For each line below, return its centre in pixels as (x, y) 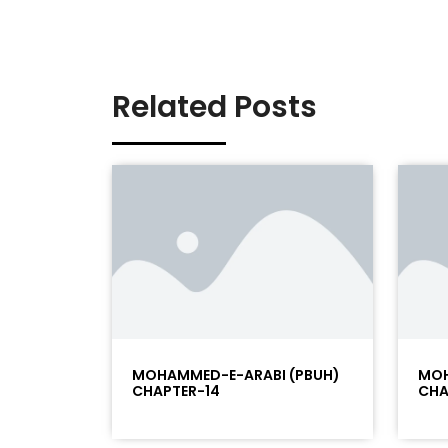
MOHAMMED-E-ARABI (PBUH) (236, 375)
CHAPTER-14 (176, 391)
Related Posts (214, 106)
